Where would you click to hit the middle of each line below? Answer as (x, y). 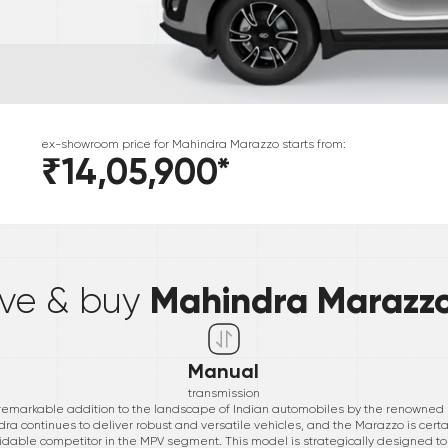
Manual (224, 371)
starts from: (312, 144)
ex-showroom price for (106, 144)
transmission (223, 393)
